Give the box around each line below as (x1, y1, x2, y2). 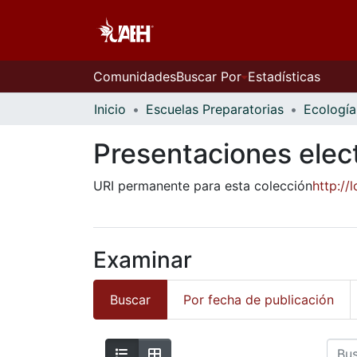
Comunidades (93, 69, 176, 84)
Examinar (93, 246, 192, 273)
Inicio (94, 101, 126, 117)
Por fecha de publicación (183, 292, 334, 308)
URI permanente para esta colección (93, 178, 312, 194)
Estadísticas (248, 69, 320, 84)
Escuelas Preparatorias (146, 101, 284, 117)
